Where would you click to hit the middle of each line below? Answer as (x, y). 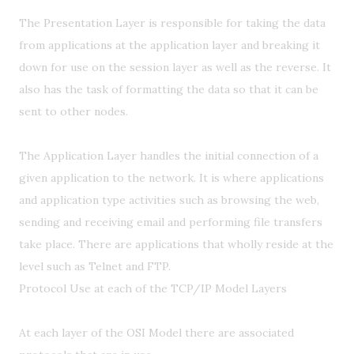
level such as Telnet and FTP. (95, 266)
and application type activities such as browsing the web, (169, 200)
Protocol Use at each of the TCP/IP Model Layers (153, 288)
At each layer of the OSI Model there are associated (156, 333)
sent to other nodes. (73, 111)
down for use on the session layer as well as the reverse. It (175, 67)
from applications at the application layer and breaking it (169, 45)
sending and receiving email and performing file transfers (171, 222)
